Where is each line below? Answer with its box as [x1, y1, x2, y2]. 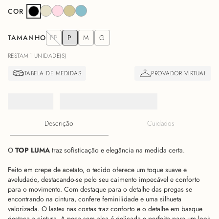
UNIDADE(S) [34, 51, 66, 60]
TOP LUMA [15, 145, 52, 155]
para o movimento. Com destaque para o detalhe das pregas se [8, 184, 192, 195]
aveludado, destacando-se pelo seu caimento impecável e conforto [8, 175, 200, 185]
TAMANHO [8, 33, 46, 43]
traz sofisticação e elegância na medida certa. [52, 145, 185, 155]
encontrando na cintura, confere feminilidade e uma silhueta [8, 194, 181, 204]
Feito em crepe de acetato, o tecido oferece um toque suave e [8, 165, 187, 175]
